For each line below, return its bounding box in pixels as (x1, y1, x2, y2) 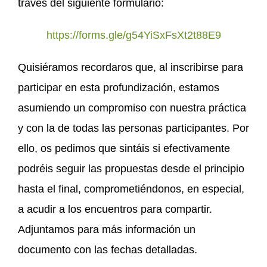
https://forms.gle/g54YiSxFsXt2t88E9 (46, 29, 221, 41)
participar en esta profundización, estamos (18, 81, 219, 94)
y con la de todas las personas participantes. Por (18, 122, 249, 134)
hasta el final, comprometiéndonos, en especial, (18, 182, 244, 195)
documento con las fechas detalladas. (18, 243, 197, 256)
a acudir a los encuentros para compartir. (18, 203, 212, 215)
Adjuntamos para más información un (18, 223, 195, 235)
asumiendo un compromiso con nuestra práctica (18, 101, 246, 114)
